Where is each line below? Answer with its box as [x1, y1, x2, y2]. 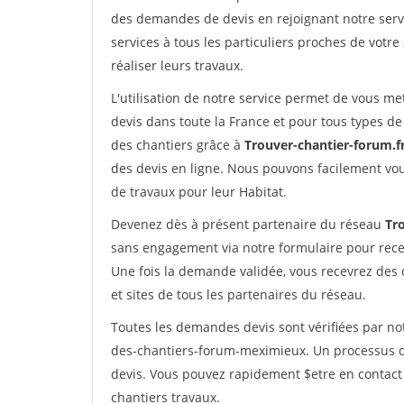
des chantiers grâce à [111, 136, 244, 153]
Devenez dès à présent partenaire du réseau [111, 216, 385, 233]
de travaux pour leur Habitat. [111, 183, 287, 200]
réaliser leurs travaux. [111, 57, 243, 74]
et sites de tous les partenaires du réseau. [111, 286, 366, 303]
